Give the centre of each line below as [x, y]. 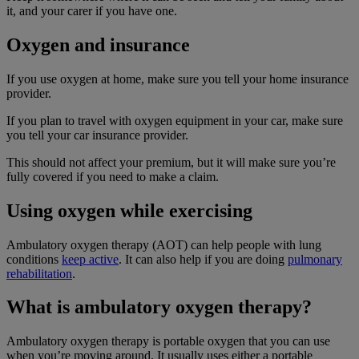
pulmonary [315, 259]
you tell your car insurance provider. [97, 135]
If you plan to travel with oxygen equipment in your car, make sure [175, 120]
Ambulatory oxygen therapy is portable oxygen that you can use [168, 341]
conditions [34, 259]
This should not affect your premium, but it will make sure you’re [171, 162]
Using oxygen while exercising [129, 210]
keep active [90, 259]
